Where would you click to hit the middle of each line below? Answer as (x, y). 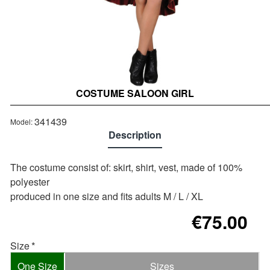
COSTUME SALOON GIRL (135, 93)
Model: (21, 121)
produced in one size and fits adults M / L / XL (107, 196)
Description (135, 134)
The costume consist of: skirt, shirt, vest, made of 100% (126, 167)
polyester (30, 181)
